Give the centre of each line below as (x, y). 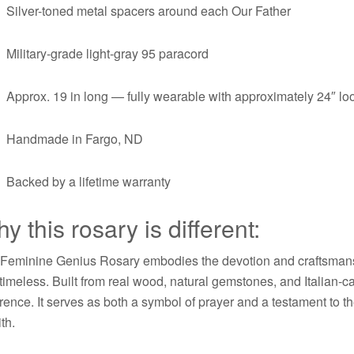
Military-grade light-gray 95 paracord (108, 53)
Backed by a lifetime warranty (89, 181)
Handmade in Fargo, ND (75, 138)
